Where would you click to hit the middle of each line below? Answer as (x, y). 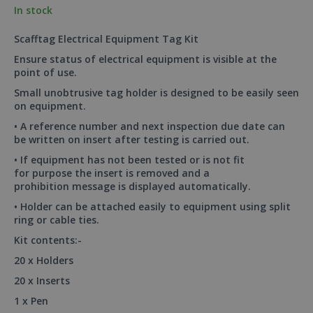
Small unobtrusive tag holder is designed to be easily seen (156, 92)
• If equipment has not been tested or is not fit (129, 159)
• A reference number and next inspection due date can (150, 126)
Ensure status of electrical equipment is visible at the (145, 59)
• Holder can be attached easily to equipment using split (152, 206)
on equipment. (50, 105)
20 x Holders (44, 260)
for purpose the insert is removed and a (112, 173)
